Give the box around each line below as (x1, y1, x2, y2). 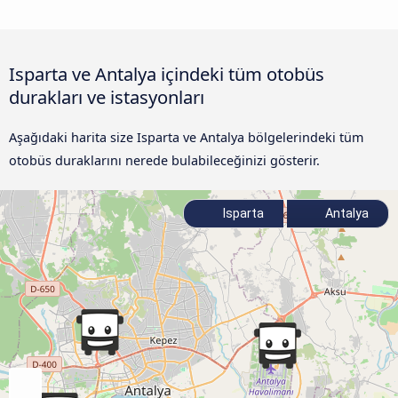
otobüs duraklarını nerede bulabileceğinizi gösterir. (9, 151, 320, 169)
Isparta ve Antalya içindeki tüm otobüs (9, 60, 324, 86)
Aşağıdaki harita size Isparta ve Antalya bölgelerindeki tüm (9, 128, 363, 146)
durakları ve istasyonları (9, 84, 204, 109)
